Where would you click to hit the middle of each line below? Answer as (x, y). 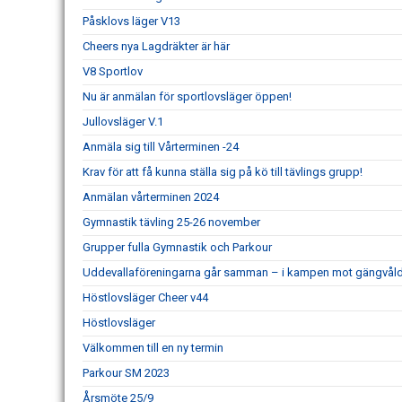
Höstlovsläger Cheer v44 (145, 297)
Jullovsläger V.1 (123, 122)
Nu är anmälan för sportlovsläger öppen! (187, 96)
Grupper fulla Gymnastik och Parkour (177, 247)
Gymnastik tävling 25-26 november (171, 222)
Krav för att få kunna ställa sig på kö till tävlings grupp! (223, 172)
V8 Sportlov (113, 71)
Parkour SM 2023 (126, 373)
